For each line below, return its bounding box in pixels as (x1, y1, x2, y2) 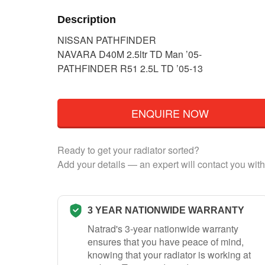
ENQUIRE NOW (131, 105, 209, 121)
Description (57, 13, 116, 25)
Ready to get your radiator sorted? (57, 143, 199, 157)
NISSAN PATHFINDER (57, 33, 156, 47)
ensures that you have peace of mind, (88, 234, 244, 248)
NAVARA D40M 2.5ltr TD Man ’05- (57, 47, 202, 62)
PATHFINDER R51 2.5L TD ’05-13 (57, 62, 203, 76)
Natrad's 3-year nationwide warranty (88, 221, 238, 235)
